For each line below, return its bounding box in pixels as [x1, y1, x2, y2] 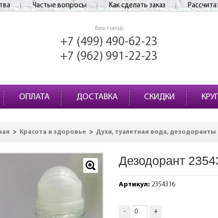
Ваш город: [94, 25, 124, 31]
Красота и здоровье [19, 129, 86, 135]
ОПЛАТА [18, 92, 50, 102]
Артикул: [118, 181, 150, 188]
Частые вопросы [32, 2, 87, 9]
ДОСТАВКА [76, 92, 118, 102]
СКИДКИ [144, 92, 175, 102]
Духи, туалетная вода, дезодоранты [95, 129, 216, 135]
